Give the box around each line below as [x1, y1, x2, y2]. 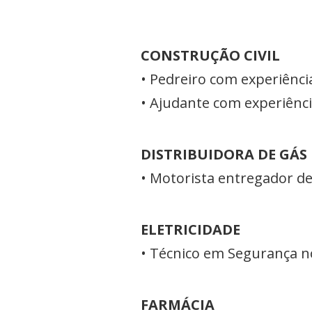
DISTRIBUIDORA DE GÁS [141, 145, 307, 164]
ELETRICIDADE [141, 220, 240, 239]
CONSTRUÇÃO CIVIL [141, 46, 280, 65]
